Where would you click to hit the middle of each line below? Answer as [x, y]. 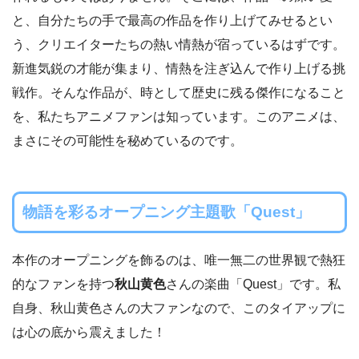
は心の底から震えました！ [89, 332]
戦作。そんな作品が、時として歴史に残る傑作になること [179, 93]
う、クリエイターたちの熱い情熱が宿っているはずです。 [179, 45]
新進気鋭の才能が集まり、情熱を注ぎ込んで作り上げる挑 [179, 69]
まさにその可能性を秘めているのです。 [127, 141]
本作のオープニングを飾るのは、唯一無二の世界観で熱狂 [179, 260]
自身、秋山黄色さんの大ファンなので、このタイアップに [179, 308]
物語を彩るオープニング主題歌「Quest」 [166, 212]
